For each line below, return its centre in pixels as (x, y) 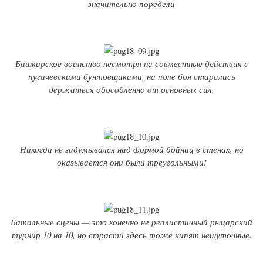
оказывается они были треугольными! (131, 162)
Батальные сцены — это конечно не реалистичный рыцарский (131, 222)
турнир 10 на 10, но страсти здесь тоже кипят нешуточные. (131, 235)
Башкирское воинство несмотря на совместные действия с (131, 64)
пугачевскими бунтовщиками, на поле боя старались (131, 77)
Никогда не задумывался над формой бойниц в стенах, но (131, 149)
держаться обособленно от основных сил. (131, 90)
